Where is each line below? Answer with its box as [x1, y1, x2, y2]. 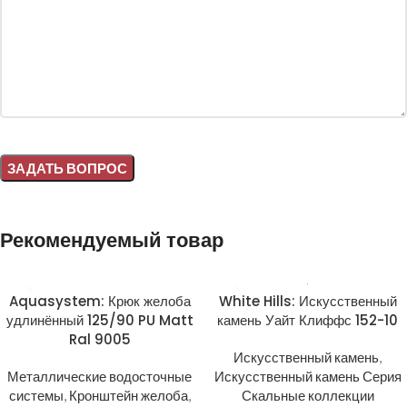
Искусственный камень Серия [213, 368, 402, 384]
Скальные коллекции [241, 387, 374, 403]
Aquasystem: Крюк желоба [8, 292, 191, 311]
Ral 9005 [68, 330, 131, 349]
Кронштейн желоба [68, 387, 188, 403]
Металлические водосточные [7, 368, 192, 384]
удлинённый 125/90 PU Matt [5, 311, 194, 330]
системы [8, 387, 64, 403]
